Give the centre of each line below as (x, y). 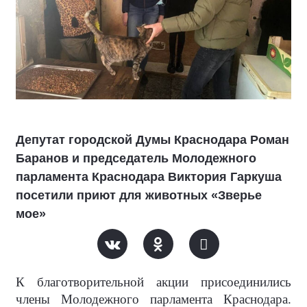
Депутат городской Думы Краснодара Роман (152, 140)
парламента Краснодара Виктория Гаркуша (149, 177)
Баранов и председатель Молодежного (136, 158)
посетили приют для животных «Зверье (139, 195)
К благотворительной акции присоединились (153, 282)
